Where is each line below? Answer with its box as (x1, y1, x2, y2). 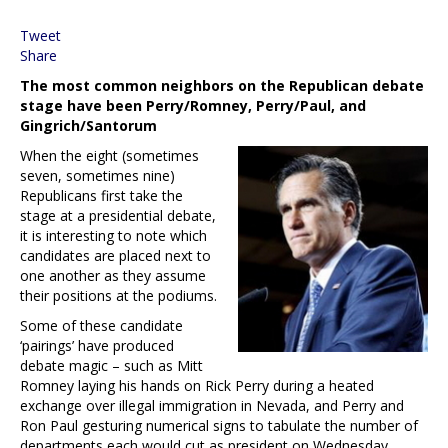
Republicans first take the (20, 185, 183, 205)
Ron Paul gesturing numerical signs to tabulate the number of (20, 415, 418, 435)
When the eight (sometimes (20, 145, 199, 165)
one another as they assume (20, 265, 206, 285)
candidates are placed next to (20, 245, 211, 265)
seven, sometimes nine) (20, 165, 175, 185)
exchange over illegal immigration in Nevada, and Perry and (20, 395, 404, 415)
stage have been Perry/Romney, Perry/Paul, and (20, 95, 366, 115)
